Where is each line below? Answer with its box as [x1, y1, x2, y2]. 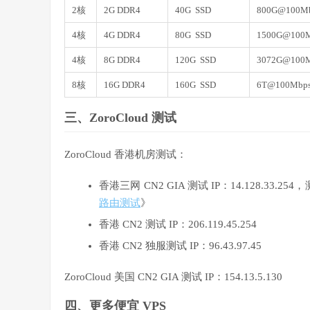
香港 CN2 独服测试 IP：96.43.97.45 [99, 240, 262, 252]
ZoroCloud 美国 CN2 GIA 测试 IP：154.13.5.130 [64, 271, 282, 283]
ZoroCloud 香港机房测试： [64, 149, 187, 161]
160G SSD [175, 80, 216, 91]
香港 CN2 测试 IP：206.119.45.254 [99, 219, 257, 230]
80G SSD [175, 30, 211, 41]
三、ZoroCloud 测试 [64, 111, 176, 125]
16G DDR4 [104, 80, 145, 91]
